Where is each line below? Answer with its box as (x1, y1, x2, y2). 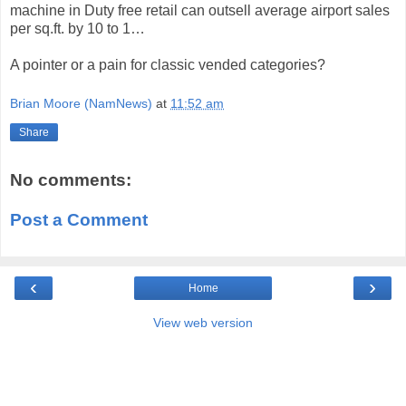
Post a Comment (10, 209, 148, 229)
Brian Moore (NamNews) (10, 96, 152, 111)
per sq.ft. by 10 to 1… (10, 20, 145, 36)
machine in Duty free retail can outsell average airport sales (10, 2, 390, 18)
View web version (153, 315, 253, 331)
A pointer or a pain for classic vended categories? (10, 56, 325, 72)
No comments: (10, 170, 131, 190)
